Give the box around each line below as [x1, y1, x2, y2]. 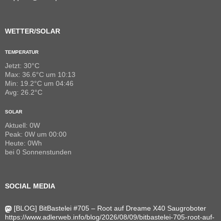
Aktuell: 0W [5, 121, 40, 130]
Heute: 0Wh [5, 139, 42, 147]
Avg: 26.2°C [5, 88, 42, 97]
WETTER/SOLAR [5, 27, 60, 36]
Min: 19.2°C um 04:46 [5, 79, 74, 88]
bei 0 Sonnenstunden [5, 148, 72, 156]
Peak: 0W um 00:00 [5, 130, 67, 139]
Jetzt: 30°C [5, 62, 39, 70]
